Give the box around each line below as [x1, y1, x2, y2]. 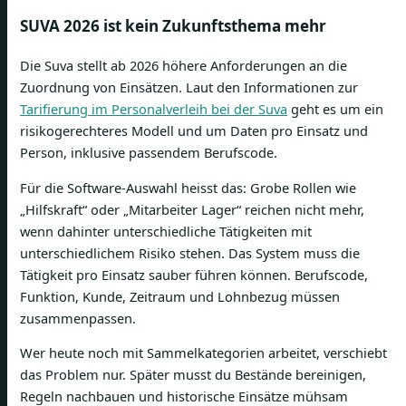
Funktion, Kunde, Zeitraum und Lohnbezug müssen [20, 286, 340, 305]
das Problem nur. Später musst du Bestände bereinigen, [20, 365, 366, 384]
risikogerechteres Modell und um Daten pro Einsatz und [20, 121, 368, 140]
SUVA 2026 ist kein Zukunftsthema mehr [20, 15, 326, 37]
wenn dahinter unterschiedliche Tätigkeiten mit [20, 221, 312, 240]
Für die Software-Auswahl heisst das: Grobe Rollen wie [20, 178, 356, 197]
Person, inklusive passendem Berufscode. [20, 143, 277, 162]
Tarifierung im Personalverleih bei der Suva [20, 100, 287, 119]
